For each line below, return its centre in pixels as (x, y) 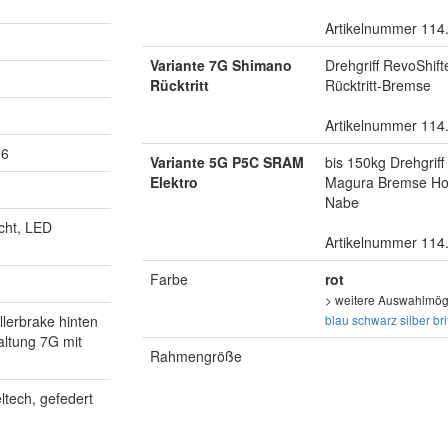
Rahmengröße (195, 356)
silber (414, 320)
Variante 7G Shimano (220, 65)
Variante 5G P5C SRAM (226, 162)
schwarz (374, 320)
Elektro (173, 182)
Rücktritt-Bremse (377, 85)
